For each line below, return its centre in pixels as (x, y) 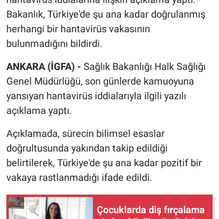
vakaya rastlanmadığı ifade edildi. (79, 178)
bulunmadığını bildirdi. (54, 44)
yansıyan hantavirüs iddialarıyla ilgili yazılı (96, 96)
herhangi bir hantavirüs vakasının (78, 29)
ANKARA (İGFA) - (45, 67)
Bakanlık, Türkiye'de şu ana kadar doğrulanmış (106, 14)
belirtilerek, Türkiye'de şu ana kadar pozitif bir (104, 163)
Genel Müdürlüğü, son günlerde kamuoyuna (100, 81)
